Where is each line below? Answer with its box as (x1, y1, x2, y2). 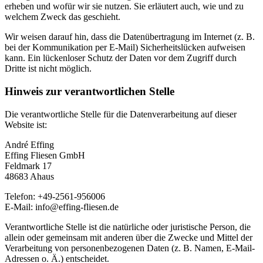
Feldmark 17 (5, 160, 52, 171)
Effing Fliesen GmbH (5, 150, 85, 160)
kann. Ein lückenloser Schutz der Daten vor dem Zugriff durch (5, 53, 237, 63)
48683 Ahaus (5, 171, 54, 181)
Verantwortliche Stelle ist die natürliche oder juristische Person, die (5, 221, 251, 232)
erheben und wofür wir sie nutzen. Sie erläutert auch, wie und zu (5, 1, 244, 12)
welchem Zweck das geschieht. (5, 12, 120, 22)
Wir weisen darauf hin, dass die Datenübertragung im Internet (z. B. (5, 32, 255, 42)
